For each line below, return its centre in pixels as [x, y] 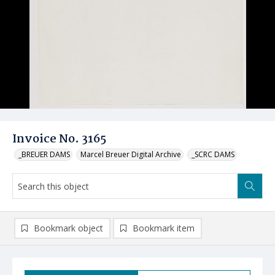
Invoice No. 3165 [59, 139]
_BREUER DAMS [44, 154]
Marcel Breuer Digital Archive [131, 154]
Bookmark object [68, 228]
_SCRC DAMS [213, 154]
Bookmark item [164, 228]
